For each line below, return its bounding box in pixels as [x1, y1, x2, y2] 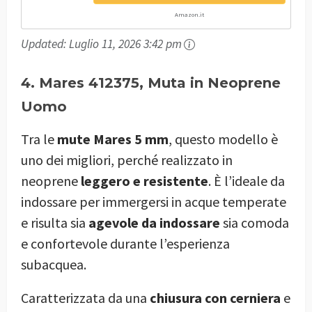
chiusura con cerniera [150, 289, 281, 307]
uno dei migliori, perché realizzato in [21, 151, 233, 169]
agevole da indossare [88, 214, 220, 232]
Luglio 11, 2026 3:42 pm [69, 36, 182, 52]
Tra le [21, 130, 57, 148]
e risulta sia [21, 214, 88, 232]
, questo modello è [169, 130, 278, 148]
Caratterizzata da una [21, 289, 150, 307]
